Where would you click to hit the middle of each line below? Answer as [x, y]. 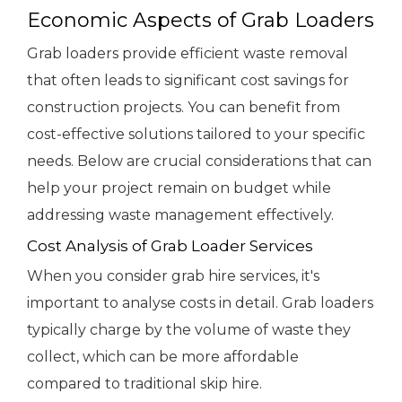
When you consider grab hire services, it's [173, 276]
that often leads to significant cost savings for [188, 81]
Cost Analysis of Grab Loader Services [170, 246]
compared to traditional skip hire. [144, 384]
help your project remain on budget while [179, 188]
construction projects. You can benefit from [184, 108]
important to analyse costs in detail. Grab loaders [200, 303]
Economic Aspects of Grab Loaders [201, 21]
